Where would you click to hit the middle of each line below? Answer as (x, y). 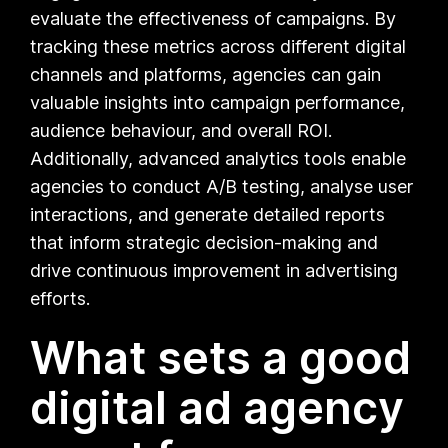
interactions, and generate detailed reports (208, 214)
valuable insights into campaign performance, (218, 102)
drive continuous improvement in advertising (214, 270)
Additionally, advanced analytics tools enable (218, 158)
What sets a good (221, 357)
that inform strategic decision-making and (204, 242)
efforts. (60, 298)
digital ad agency (217, 407)
